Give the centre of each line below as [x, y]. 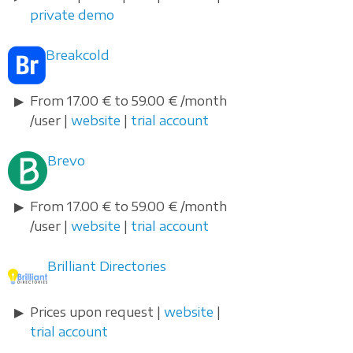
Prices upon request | [97, 312]
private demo [72, 15]
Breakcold [78, 56]
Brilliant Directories [107, 267]
